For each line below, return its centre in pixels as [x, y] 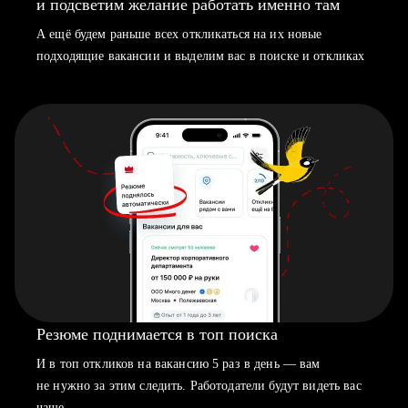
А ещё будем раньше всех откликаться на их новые [179, 34]
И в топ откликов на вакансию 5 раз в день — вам [178, 364]
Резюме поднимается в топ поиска [157, 334]
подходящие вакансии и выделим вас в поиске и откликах [201, 56]
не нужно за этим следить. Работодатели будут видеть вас [199, 386]
